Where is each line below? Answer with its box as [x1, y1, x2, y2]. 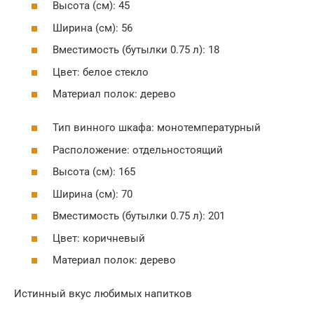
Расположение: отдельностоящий [53, 143, 223, 156]
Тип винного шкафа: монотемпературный [53, 121, 261, 134]
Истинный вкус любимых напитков [14, 287, 192, 300]
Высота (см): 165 [53, 165, 135, 178]
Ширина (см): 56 [53, 21, 132, 34]
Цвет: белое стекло [53, 65, 149, 78]
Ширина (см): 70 [53, 187, 132, 200]
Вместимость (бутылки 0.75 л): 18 [53, 43, 219, 56]
